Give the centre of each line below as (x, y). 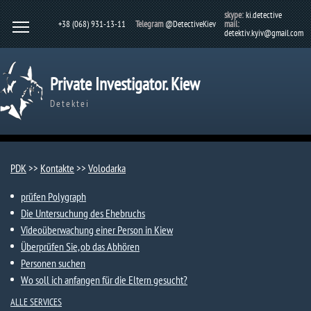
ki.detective (264, 15)
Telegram (149, 24)
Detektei (70, 103)
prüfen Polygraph (53, 196)
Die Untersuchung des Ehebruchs (83, 213)
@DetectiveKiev (191, 24)
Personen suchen (53, 263)
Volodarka (107, 168)
